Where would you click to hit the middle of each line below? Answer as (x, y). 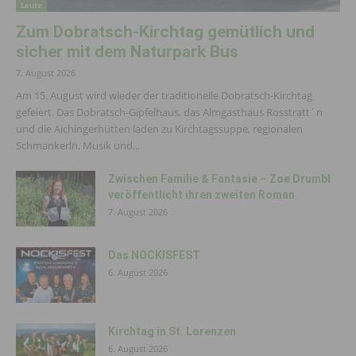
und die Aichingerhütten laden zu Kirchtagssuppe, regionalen (159, 129)
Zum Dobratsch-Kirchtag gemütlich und (165, 32)
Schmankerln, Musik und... (78, 146)
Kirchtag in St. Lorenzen (172, 332)
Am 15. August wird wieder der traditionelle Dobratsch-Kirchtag (164, 96)
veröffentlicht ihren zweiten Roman (201, 195)
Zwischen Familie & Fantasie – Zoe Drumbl (219, 179)
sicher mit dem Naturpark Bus (127, 52)
